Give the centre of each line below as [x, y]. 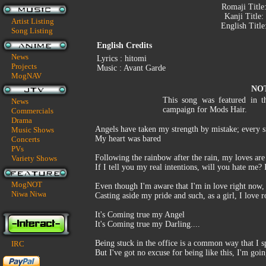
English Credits [124, 45]
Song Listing [32, 31]
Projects [24, 66]
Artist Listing [33, 21]
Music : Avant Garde [131, 68]
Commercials [32, 111]
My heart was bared [128, 139]
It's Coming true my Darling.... [148, 224]
